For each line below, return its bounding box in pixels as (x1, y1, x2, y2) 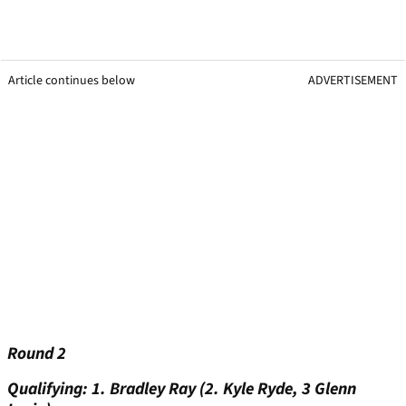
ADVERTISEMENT (308, 72, 398, 91)
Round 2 (7, 342, 66, 367)
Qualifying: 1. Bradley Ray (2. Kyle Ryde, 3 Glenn (7, 377, 356, 402)
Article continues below (8, 72, 135, 91)
